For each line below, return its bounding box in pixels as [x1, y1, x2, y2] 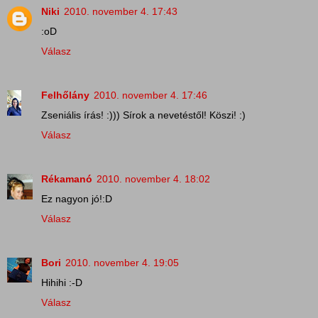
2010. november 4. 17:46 [94, 89, 207, 101]
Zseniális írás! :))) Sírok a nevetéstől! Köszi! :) [41, 109, 246, 121]
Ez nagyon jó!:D [41, 192, 112, 204]
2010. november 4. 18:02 [97, 172, 210, 185]
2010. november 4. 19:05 [65, 256, 179, 268]
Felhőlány [41, 89, 89, 101]
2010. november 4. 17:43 [64, 5, 177, 17]
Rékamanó [41, 172, 92, 185]
